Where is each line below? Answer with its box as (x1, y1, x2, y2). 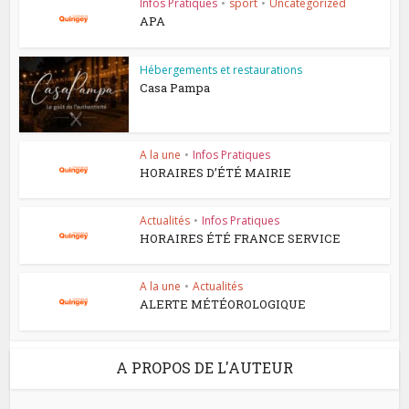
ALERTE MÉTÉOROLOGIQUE (140, 296, 307, 313)
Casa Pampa (140, 79, 211, 96)
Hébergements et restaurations (140, 61, 303, 78)
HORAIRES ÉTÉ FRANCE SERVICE (140, 229, 341, 246)
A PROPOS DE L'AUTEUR (116, 357, 293, 377)
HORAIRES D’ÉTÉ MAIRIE (140, 163, 292, 181)
